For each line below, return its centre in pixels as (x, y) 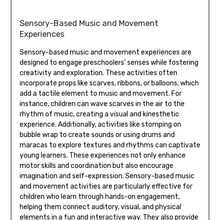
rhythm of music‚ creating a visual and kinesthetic (99, 114)
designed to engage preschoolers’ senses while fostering (109, 63)
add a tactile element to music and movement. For (100, 94)
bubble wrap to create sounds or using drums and (97, 135)
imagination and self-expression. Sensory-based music (107, 176)
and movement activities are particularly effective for (106, 187)
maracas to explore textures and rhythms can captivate (110, 145)
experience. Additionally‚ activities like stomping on (100, 125)
